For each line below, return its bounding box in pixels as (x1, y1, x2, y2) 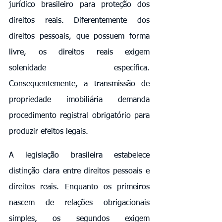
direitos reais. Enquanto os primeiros (9, 183, 150, 191)
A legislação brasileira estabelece (9, 151, 150, 160)
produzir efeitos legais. (9, 127, 88, 136)
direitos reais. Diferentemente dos (9, 16, 150, 25)
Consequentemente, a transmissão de (9, 80, 150, 88)
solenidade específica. (9, 64, 150, 72)
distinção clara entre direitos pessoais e (9, 167, 150, 175)
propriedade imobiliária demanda (9, 96, 150, 104)
